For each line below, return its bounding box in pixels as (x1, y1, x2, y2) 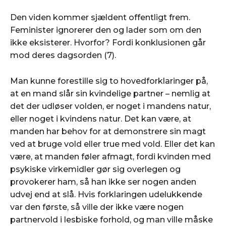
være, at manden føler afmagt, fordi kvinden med (10, 151, 211, 161)
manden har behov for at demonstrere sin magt (10, 126, 206, 136)
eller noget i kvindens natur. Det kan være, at (10, 114, 191, 124)
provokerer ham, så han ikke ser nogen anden (10, 177, 196, 187)
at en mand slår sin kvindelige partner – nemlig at (10, 88, 210, 98)
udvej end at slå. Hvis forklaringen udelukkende (10, 189, 202, 199)
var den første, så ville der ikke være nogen (10, 202, 184, 212)
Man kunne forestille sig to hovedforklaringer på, (10, 76, 208, 86)
